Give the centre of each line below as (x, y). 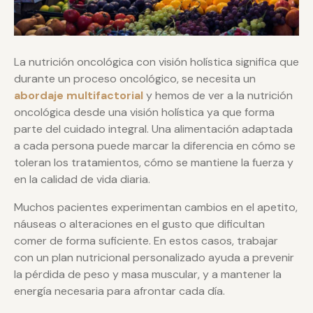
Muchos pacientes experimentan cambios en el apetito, (156, 207)
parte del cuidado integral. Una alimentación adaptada (153, 129)
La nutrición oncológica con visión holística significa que (156, 61)
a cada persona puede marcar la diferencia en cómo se (155, 145)
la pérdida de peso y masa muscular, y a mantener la (148, 274)
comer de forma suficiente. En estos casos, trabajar (146, 240)
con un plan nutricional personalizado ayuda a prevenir (154, 257)
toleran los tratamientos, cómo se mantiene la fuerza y (154, 162)
